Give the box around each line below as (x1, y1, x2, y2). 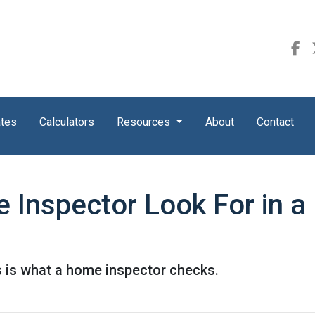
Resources (117, 115, 173, 129)
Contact (256, 115, 294, 129)
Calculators (39, 115, 94, 129)
